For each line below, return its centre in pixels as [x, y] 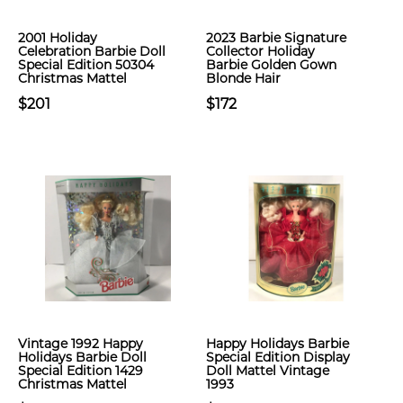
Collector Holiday [260, 51]
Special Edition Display [278, 357]
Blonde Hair [243, 78]
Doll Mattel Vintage [268, 371]
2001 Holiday [58, 38]
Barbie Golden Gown [271, 65]
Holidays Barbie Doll [82, 357]
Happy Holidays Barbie [278, 344]
